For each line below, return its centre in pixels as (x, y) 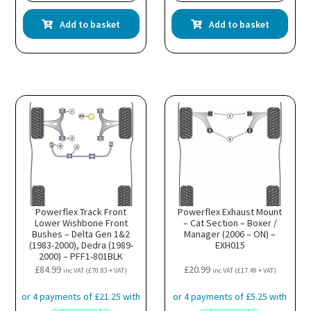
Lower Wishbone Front (81, 222)
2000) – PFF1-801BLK (81, 256)
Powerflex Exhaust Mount (230, 211)
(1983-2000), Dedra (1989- (81, 245)
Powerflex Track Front (81, 211)
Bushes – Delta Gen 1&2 (81, 234)
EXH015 (230, 245)
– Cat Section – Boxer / (230, 222)
